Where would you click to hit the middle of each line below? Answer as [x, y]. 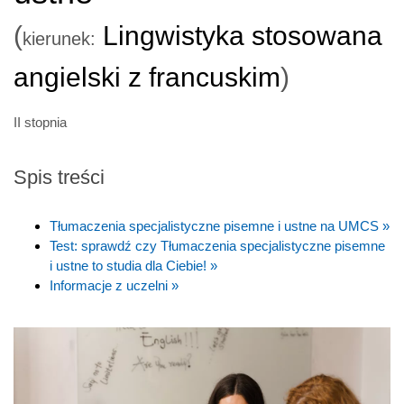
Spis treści [59, 177]
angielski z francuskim [147, 77]
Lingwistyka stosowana [239, 35]
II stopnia [40, 122]
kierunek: [59, 38]
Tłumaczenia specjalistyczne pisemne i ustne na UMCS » [220, 225]
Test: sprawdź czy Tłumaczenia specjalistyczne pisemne [217, 245]
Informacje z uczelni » [114, 285]
